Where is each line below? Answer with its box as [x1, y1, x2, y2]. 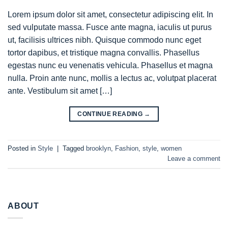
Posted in [8, 145, 38, 153]
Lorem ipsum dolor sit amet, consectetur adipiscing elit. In [8, 10, 213, 19]
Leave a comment [167, 155, 220, 163]
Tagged [63, 145, 86, 153]
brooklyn [86, 145, 111, 153]
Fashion [115, 145, 138, 153]
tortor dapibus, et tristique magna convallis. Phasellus [8, 48, 199, 57]
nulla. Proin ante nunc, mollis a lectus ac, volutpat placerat [8, 73, 216, 82]
